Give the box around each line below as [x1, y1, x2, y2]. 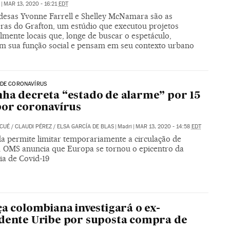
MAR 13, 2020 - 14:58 [135, 123, 191, 130]
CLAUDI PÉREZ [14, 123, 52, 130]
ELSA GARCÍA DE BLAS [56, 123, 114, 130]
